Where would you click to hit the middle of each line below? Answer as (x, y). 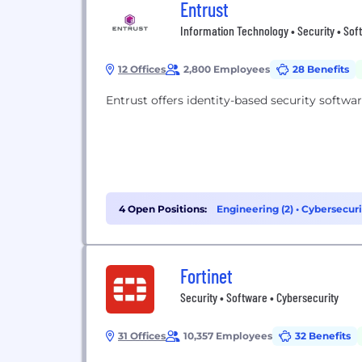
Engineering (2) (256, 209)
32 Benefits (323, 336)
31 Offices (142, 336)
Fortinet (206, 276)
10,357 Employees (228, 336)
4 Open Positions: (163, 209)
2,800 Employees (227, 69)
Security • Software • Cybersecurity (259, 297)
